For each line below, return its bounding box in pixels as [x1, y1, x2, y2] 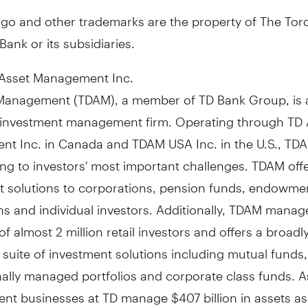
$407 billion [171, 278, 237, 305]
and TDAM [103, 124, 168, 151]
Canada [58, 124, 103, 151]
